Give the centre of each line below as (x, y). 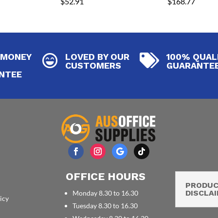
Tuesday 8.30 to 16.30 (105, 205)
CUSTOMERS (93, 65)
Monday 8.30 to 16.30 (106, 193)
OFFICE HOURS (106, 176)
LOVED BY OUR (98, 56)
